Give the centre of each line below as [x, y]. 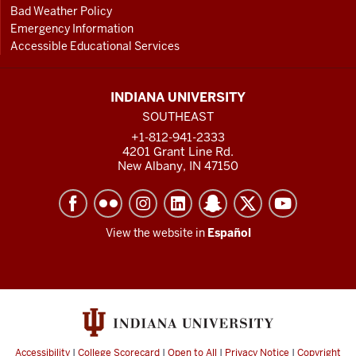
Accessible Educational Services [95, 46]
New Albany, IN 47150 [178, 166]
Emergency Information [72, 28]
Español [229, 233]
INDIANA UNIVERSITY [178, 97]
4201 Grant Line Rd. [178, 152]
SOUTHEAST [178, 116]
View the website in [156, 233]
